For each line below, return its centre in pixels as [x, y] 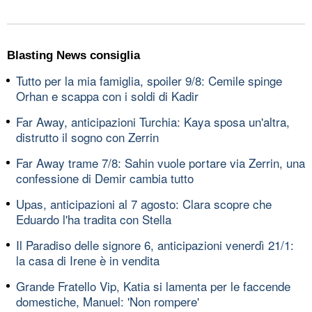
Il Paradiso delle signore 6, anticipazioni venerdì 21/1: [155, 244]
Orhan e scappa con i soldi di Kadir [107, 95]
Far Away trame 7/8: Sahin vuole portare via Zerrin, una [161, 162]
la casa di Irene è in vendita [88, 260]
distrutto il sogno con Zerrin [87, 136]
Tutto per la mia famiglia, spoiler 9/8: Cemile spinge [149, 80]
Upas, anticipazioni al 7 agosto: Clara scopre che [144, 203]
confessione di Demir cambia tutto [105, 178]
